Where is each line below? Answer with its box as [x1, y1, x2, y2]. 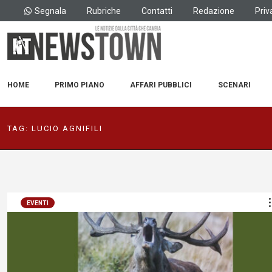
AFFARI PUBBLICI [130, 81, 192, 89]
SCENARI [217, 81, 251, 89]
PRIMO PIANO [55, 81, 105, 89]
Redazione [193, 5, 234, 16]
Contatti [141, 5, 172, 16]
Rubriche [87, 5, 121, 16]
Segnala [35, 5, 66, 16]
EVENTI [27, 200, 49, 206]
